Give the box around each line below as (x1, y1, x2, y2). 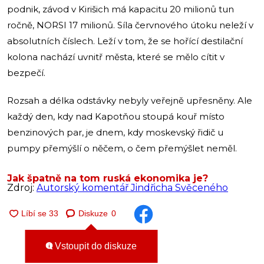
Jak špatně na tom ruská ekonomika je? (7, 172, 208, 184)
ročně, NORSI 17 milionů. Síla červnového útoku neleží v (7, 19, 253, 31)
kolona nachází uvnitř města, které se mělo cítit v (7, 51, 225, 62)
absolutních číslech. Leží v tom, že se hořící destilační (7, 35, 243, 47)
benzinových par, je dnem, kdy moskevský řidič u (7, 126, 223, 138)
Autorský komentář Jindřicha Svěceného (37, 181, 228, 193)
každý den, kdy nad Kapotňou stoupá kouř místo (7, 110, 225, 122)
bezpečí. (7, 67, 45, 78)
